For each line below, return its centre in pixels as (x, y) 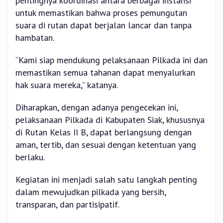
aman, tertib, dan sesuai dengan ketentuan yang (106, 145)
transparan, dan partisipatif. (67, 205)
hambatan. (35, 38)
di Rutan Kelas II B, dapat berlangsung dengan (104, 132)
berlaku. (30, 157)
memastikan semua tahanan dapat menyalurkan (105, 73)
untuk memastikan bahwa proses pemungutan (101, 13)
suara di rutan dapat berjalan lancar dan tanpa (104, 25)
